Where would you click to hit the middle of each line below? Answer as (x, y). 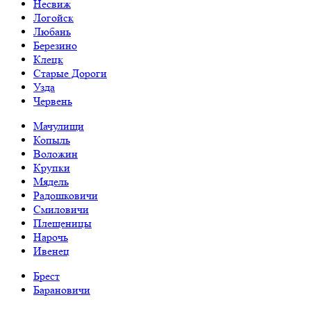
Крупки (52, 168)
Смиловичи (61, 209)
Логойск (53, 18)
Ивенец (51, 251)
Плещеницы (62, 223)
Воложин (56, 154)
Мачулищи (59, 126)
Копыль (52, 140)
